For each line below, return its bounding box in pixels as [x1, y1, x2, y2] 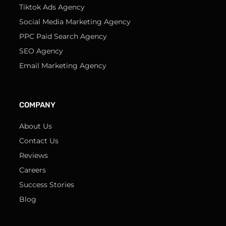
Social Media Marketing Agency [19, 17, 131, 27]
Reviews [19, 151, 48, 160]
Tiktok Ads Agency [19, 3, 85, 12]
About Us [19, 122, 52, 131]
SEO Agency [19, 46, 63, 56]
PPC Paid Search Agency [19, 32, 107, 41]
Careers [19, 165, 46, 175]
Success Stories [19, 180, 74, 190]
